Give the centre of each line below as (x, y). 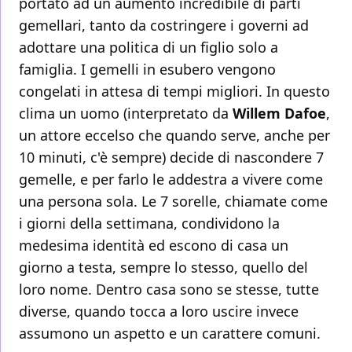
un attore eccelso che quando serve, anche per (174, 136)
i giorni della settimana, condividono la (149, 224)
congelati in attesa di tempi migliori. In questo (174, 92)
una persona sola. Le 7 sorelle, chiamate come (173, 202)
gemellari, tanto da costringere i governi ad (164, 26)
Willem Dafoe (279, 114)
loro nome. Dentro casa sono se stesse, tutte (169, 290)
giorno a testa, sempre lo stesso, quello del (163, 268)
